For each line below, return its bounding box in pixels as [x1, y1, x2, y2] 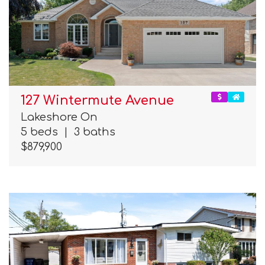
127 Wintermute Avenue [21, 93, 174, 108]
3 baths [68, 126, 115, 138]
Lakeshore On [21, 111, 98, 124]
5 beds [21, 126, 64, 138]
